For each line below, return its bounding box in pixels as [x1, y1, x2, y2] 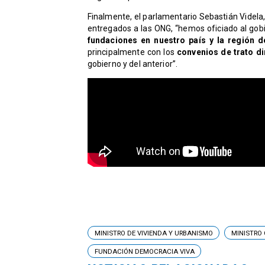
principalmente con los [87, 47, 177, 57]
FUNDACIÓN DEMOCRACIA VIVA [94, 247, 195, 256]
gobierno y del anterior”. [87, 59, 178, 69]
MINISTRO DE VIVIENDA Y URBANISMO [94, 228, 213, 237]
